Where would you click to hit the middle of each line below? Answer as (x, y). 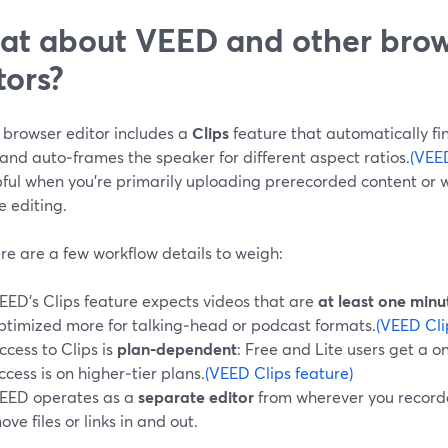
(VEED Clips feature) (279, 372)
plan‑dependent (177, 348)
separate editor (196, 396)
